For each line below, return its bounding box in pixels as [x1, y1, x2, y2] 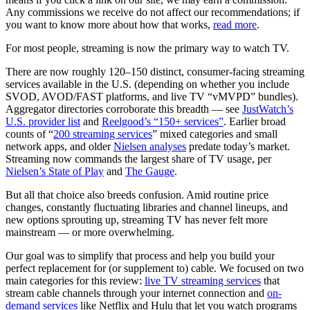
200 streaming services [53, 127, 152, 140]
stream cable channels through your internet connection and [6, 286, 267, 299]
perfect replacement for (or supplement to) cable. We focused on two [6, 262, 304, 274]
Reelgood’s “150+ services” [102, 115, 224, 127]
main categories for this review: [6, 274, 145, 286]
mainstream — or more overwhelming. [6, 226, 174, 238]
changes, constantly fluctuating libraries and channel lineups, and [6, 201, 288, 213]
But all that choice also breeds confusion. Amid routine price [6, 188, 268, 201]
